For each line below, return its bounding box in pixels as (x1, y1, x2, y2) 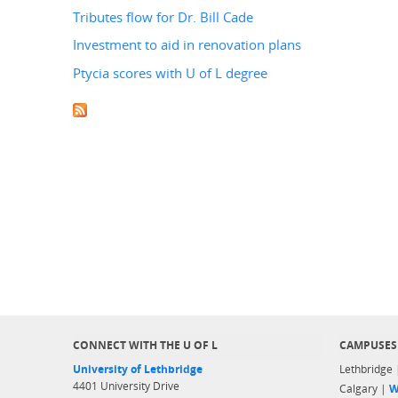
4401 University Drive (73, 379, 179, 393)
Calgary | (339, 382, 389, 395)
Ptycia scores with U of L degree (73, 63, 267, 83)
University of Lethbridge (73, 362, 203, 376)
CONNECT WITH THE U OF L (73, 338, 218, 352)
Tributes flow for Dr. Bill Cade (73, 8, 253, 28)
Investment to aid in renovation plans (73, 36, 301, 55)
